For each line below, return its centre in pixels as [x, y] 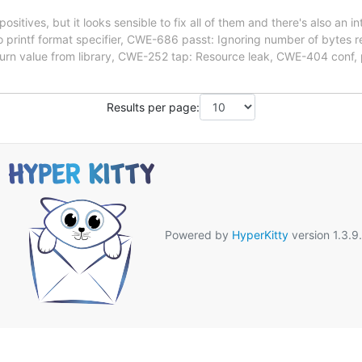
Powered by [197, 234]
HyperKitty [260, 234]
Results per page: [153, 107]
